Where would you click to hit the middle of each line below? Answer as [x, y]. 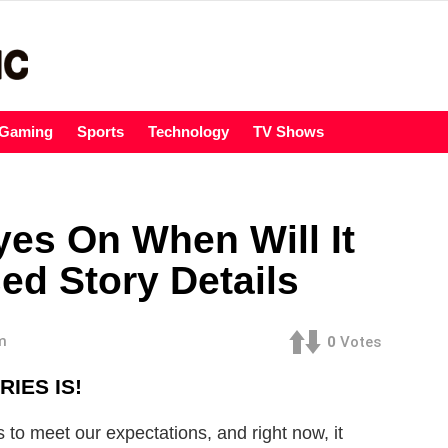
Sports [100, 132]
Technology [188, 132]
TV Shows [288, 132]
